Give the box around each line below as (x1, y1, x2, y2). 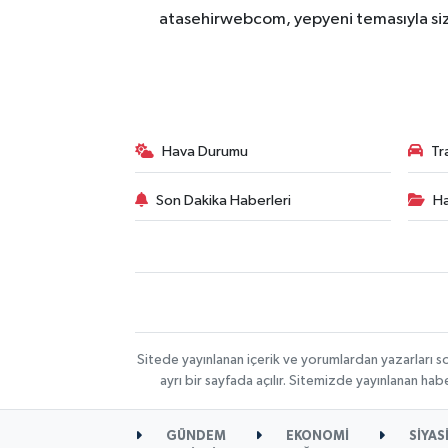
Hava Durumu (162, 144, 249, 160)
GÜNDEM (163, 430, 227, 444)
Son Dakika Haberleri (156, 192, 292, 208)
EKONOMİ (283, 430, 350, 444)
